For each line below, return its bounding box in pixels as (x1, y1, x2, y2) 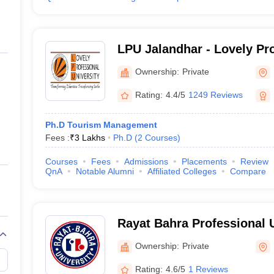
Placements (181, 157, 227, 166)
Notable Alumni (75, 166, 134, 176)
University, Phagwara (117, 58, 241, 72)
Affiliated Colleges (147, 166, 217, 176)
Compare (229, 166, 266, 176)
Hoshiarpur (117, 232, 182, 246)
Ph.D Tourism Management (45, 120, 157, 130)
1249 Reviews (188, 89, 243, 100)
